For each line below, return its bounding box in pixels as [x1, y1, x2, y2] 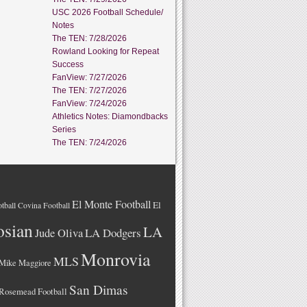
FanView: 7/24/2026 [52, 99, 127, 108]
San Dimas [69, 281, 128, 298]
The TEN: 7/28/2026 [52, 34, 127, 43]
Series [52, 125, 76, 134]
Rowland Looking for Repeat [52, 47, 159, 56]
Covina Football [18, 200, 70, 210]
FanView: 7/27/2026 [52, 73, 127, 82]
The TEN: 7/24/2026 [52, 138, 127, 147]
